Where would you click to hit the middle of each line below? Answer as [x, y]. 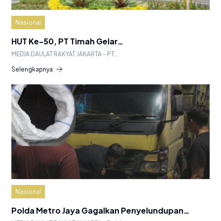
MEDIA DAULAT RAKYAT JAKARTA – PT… [64, 54]
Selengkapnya [32, 69]
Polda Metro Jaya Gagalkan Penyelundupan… [100, 210]
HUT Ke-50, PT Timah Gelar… [67, 41]
